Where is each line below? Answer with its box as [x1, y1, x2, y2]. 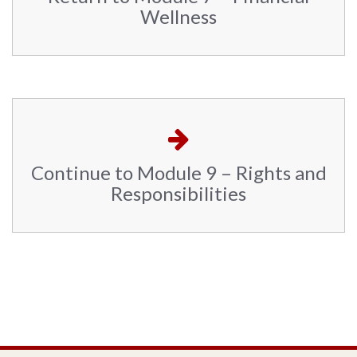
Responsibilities [111, 182, 246, 205]
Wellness [140, 5, 217, 28]
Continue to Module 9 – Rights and [30, 161, 327, 184]
